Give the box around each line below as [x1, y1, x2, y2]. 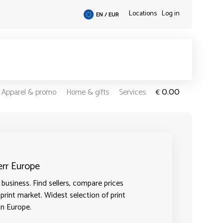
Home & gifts [66, 86, 109, 100]
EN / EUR [96, 10, 119, 19]
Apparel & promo [1, 86, 56, 100]
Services [118, 86, 146, 100]
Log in [161, 8, 180, 19]
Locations [128, 8, 157, 19]
